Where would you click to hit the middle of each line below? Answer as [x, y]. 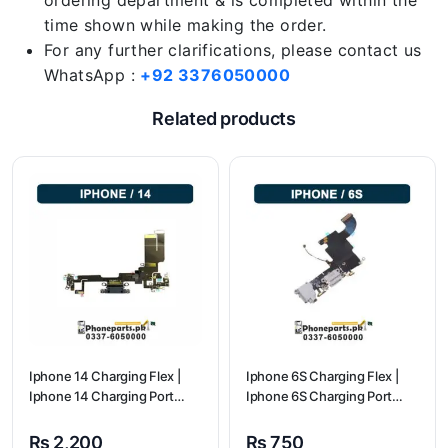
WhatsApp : [92, 75]
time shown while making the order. [185, 25]
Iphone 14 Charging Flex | [105, 376]
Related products [224, 118]
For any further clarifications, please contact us [233, 50]
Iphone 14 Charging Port [102, 396]
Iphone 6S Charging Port [319, 396]
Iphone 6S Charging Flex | [322, 376]
